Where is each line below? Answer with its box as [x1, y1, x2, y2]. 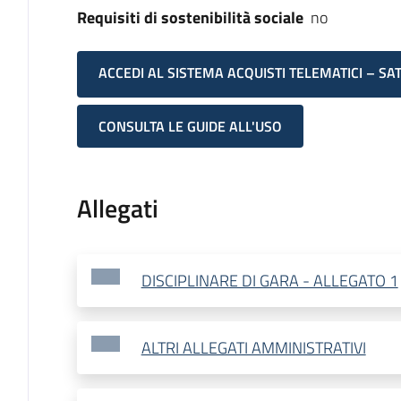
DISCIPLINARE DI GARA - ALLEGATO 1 [141, 269, 398, 294]
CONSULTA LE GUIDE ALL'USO [98, 115, 282, 138]
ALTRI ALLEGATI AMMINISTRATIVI [141, 336, 366, 361]
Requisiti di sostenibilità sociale [76, 5, 303, 30]
